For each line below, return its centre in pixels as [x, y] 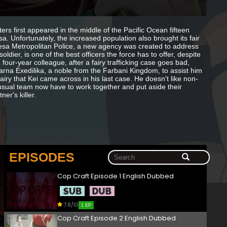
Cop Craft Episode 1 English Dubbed [116, 176]
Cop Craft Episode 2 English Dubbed [117, 218]
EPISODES [42, 157]
